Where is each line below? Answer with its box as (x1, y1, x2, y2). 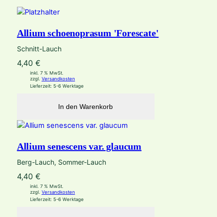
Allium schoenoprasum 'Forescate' (16, 28, 159, 39)
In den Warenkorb (58, 103, 113, 111)
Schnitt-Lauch (16, 45, 62, 53)
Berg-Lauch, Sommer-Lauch (16, 157, 106, 166)
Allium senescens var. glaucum (16, 140, 142, 152)
